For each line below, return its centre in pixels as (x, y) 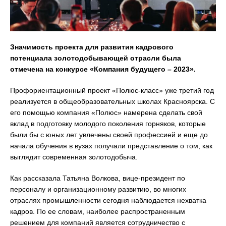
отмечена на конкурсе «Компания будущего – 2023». (103, 69)
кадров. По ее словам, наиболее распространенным (98, 211)
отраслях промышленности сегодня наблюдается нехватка (108, 200)
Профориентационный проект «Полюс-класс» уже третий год (112, 90)
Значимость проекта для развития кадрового (92, 47)
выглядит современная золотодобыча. (74, 157)
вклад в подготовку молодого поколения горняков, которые (108, 123)
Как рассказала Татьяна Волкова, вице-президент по (98, 178)
